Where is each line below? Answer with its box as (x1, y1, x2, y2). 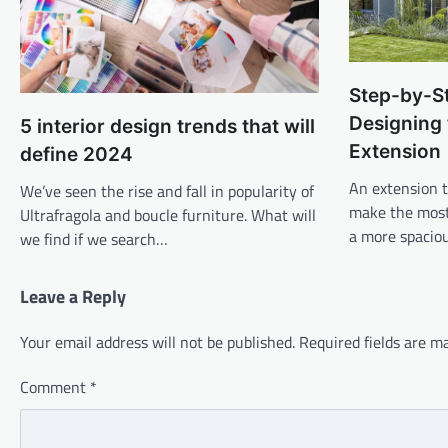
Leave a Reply (20, 282, 126, 310)
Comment (20, 374, 90, 399)
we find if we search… (20, 226, 168, 251)
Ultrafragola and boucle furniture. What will (20, 202, 316, 227)
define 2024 (20, 142, 133, 166)
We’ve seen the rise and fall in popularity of (20, 178, 314, 203)
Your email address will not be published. (20, 329, 295, 354)
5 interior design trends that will (20, 114, 315, 138)
